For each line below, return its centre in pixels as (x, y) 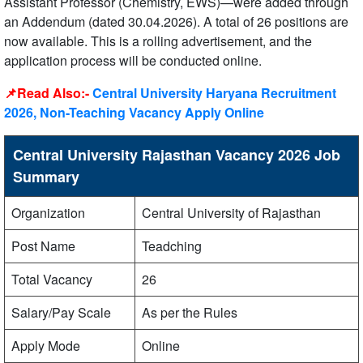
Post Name (43, 246)
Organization (48, 213)
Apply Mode (46, 346)
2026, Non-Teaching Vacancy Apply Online (134, 112)
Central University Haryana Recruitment (214, 93)
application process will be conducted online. (133, 60)
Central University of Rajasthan (231, 213)
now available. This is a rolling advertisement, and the (158, 41)
